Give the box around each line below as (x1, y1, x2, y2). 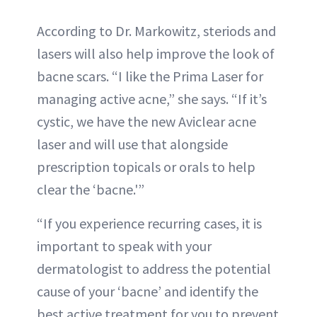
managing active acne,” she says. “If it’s (37, 90, 267, 108)
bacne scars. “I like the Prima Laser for (37, 67, 263, 85)
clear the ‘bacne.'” (37, 180, 144, 198)
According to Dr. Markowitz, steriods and (37, 22, 276, 40)
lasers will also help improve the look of (37, 45, 275, 62)
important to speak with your (37, 237, 212, 255)
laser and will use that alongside (37, 135, 228, 153)
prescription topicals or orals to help (37, 158, 255, 175)
